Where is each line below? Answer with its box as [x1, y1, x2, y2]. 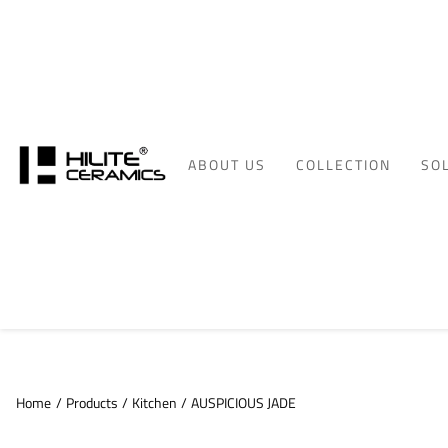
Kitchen [132, 392, 177, 414]
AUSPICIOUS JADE [191, 392, 296, 414]
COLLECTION [296, 153, 392, 175]
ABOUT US [188, 153, 267, 175]
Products [66, 392, 118, 414]
